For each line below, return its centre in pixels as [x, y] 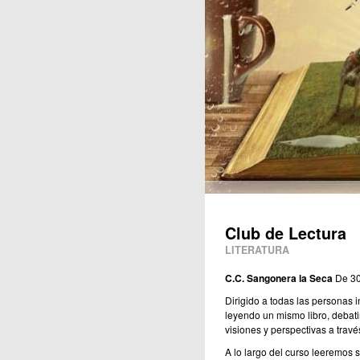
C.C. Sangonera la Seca [278, 278]
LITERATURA [257, 250]
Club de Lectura [285, 233]
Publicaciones [165, 13]
